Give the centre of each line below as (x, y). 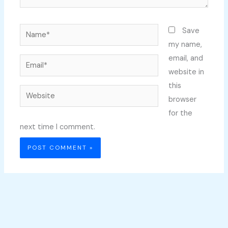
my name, (185, 44)
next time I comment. (58, 127)
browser (182, 99)
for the (180, 113)
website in (186, 72)
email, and (186, 58)
